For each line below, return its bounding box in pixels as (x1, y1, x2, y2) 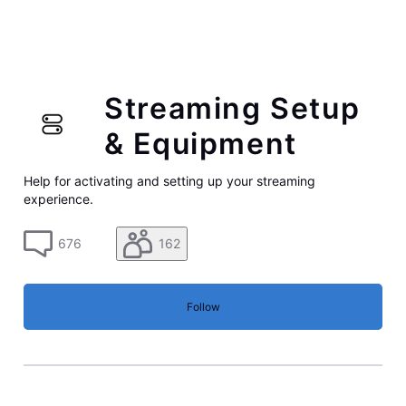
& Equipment (104, 125, 297, 161)
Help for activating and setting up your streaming (23, 173, 315, 189)
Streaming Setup (104, 90, 361, 126)
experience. (23, 191, 93, 208)
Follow (186, 300, 220, 314)
